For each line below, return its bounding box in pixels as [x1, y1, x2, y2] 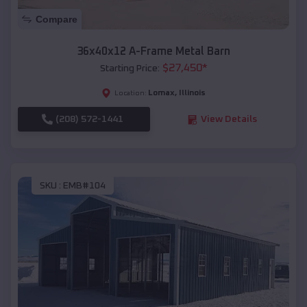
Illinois [179, 89, 206, 98]
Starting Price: [99, 64, 160, 74]
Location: [114, 90, 147, 97]
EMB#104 [63, 180, 106, 191]
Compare [36, 14, 77, 25]
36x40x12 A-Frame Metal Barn [77, 46, 230, 58]
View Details [200, 114, 257, 125]
